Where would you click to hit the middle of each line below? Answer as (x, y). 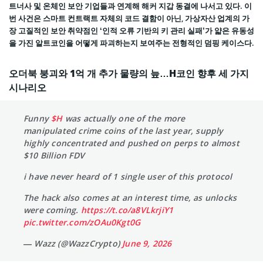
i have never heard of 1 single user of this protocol (128, 176)
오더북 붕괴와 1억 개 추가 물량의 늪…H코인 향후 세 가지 (129, 73)
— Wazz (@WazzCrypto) (73, 243)
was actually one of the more (124, 118)
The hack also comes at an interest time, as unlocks (130, 197)
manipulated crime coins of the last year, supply (124, 130)
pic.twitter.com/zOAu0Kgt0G (82, 222)
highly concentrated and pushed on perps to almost (131, 143)
